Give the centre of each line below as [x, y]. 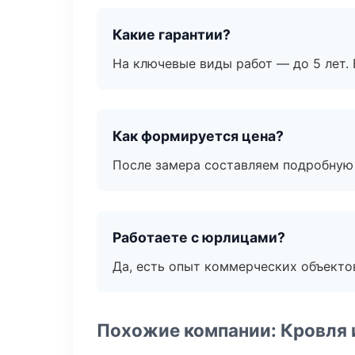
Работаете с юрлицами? [199, 237]
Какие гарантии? [172, 34]
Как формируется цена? [198, 136]
